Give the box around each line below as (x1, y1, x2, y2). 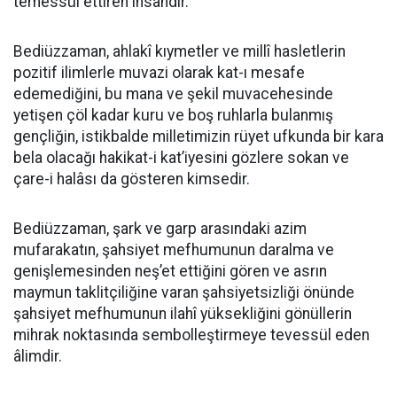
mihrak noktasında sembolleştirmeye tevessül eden (13, 326, 370, 344)
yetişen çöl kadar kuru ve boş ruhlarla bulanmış (13, 106, 333, 124)
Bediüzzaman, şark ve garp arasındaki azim (13, 220, 307, 237)
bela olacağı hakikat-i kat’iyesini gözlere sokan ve (13, 149, 349, 167)
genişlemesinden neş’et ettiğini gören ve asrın (13, 262, 327, 280)
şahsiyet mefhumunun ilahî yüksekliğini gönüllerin (13, 305, 352, 323)
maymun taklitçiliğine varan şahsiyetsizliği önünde (13, 284, 354, 301)
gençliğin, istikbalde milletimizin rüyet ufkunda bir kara (13, 128, 384, 145)
